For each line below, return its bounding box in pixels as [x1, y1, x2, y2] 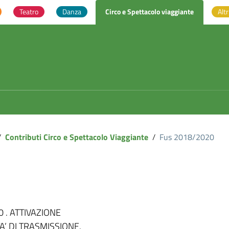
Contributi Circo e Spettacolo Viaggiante [5, 131, 148, 143]
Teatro [19, 6, 39, 17]
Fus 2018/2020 [159, 131, 214, 143]
